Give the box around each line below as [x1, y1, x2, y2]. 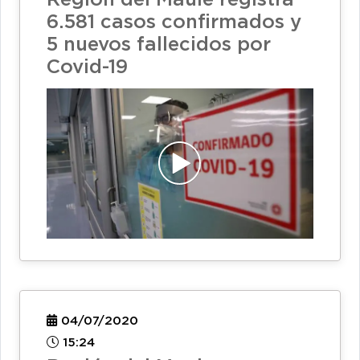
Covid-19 [47, 59, 128, 77]
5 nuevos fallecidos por [47, 36, 271, 55]
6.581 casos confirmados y [47, 14, 301, 32]
